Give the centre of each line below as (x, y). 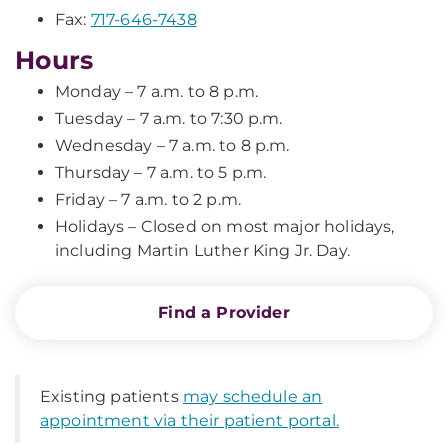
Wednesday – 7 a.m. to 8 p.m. (172, 145)
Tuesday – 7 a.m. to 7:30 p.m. (169, 118)
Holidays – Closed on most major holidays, (225, 226)
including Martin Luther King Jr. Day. (202, 250)
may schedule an (252, 396)
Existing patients (111, 396)
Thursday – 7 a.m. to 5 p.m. (161, 172)
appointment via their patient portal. (189, 420)
